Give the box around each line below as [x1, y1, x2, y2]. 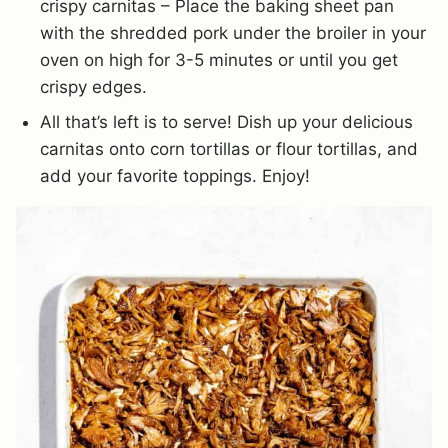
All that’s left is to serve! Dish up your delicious [40, 111, 413, 132]
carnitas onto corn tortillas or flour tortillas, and [40, 138, 418, 159]
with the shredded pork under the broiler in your [40, 22, 426, 43]
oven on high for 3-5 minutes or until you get [40, 49, 398, 70]
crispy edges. [40, 76, 147, 97]
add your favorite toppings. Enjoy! [40, 165, 310, 186]
